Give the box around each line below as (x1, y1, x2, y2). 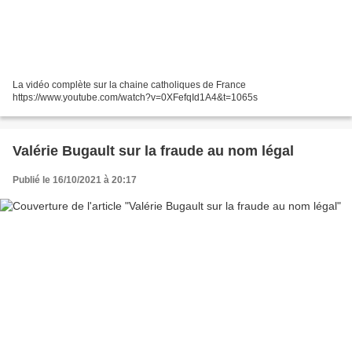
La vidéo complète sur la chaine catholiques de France (13, 79, 246, 90)
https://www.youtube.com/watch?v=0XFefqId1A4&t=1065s (13, 91, 258, 103)
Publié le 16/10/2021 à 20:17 (13, 174, 137, 185)
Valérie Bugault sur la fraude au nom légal (13, 142, 294, 159)
